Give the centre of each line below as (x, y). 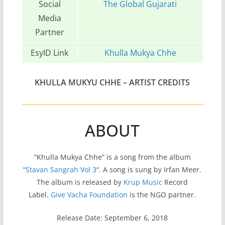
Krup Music (143, 182)
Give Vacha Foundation (89, 194)
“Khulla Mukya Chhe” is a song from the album (112, 157)
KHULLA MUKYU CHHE (78, 82)
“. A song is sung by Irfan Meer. (149, 169)
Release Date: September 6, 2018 (113, 217)
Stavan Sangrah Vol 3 (61, 169)
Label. (40, 194)
